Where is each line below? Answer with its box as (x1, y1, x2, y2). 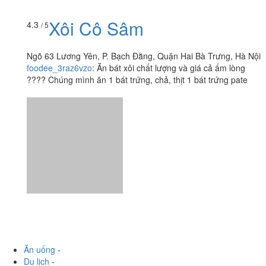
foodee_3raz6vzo (27, 20, 92, 33)
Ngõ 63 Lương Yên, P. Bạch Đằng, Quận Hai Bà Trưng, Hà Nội (27, 8, 261, 21)
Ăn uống (24, 202, 55, 214)
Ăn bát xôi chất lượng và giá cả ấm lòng (97, 20, 245, 33)
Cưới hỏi (24, 226, 55, 238)
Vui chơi (24, 249, 53, 262)
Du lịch (24, 214, 49, 226)
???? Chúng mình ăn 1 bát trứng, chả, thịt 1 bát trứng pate (27, 32, 248, 45)
